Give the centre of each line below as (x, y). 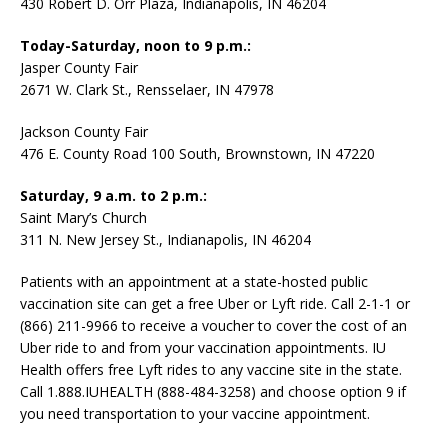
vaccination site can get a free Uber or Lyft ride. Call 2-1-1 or (215, 304)
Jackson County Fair (84, 132)
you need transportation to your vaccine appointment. (195, 414)
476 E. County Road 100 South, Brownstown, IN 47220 (197, 154)
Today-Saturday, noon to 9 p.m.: (135, 46)
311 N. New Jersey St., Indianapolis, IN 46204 (165, 240)
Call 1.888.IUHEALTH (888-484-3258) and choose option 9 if (213, 392)
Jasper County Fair (79, 68)
